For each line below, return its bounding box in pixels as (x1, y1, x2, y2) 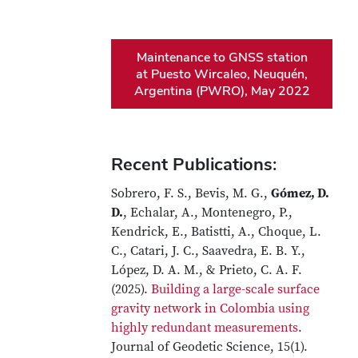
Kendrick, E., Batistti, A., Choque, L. (111, 224, 322, 240)
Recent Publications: (111, 153, 277, 175)
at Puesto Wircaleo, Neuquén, (136, 66, 308, 82)
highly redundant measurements (111, 320, 299, 336)
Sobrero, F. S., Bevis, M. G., (111, 185, 272, 201)
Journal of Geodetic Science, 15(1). (111, 339, 312, 355)
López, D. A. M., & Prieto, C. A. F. (111, 262, 303, 278)
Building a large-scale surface (151, 281, 320, 297)
